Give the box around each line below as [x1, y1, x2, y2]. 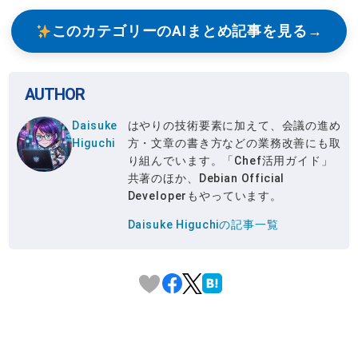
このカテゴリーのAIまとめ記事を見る [51, 22, 308, 39]
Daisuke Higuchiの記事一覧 [127, 218, 279, 232]
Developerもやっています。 [127, 189, 282, 203]
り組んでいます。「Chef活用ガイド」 [127, 154, 333, 168]
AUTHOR [25, 85, 86, 105]
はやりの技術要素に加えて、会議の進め [127, 119, 341, 133]
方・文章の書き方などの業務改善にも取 [127, 137, 341, 150]
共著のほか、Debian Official [127, 172, 285, 185]
